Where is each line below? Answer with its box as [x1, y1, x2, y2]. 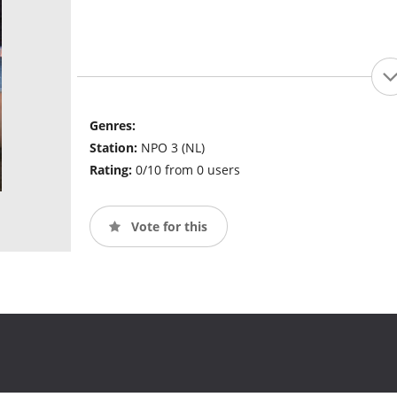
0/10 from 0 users [135, 161, 240, 179]
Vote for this [127, 217, 207, 235]
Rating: [89, 161, 136, 179]
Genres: [89, 117, 136, 135]
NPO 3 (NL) [140, 139, 205, 157]
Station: [89, 139, 141, 157]
